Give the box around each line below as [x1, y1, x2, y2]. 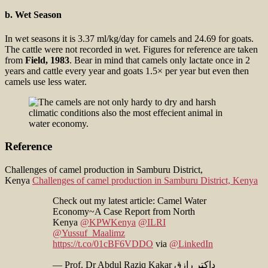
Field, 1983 [25, 54, 69, 65]
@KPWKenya [80, 217, 136, 228]
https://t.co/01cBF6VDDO [53, 239, 153, 249]
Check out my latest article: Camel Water [53, 196, 206, 206]
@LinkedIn [169, 239, 213, 249]
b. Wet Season [5, 10, 62, 20]
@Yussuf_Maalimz [53, 228, 125, 239]
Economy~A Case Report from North [53, 206, 195, 217]
